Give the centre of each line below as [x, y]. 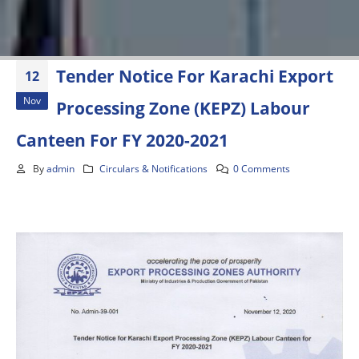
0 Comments [262, 168]
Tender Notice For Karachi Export [195, 76]
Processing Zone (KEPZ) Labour [183, 108]
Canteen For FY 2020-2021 [122, 140]
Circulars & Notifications [154, 168]
